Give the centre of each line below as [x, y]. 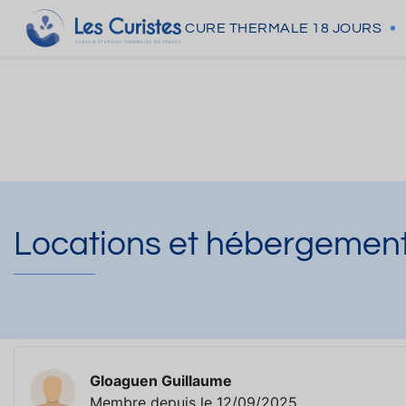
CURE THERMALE [247, 28]
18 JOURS [347, 28]
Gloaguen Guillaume [161, 381]
